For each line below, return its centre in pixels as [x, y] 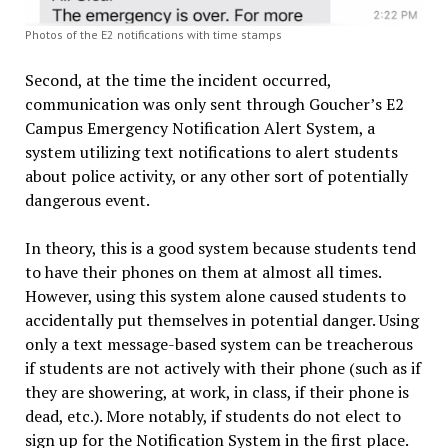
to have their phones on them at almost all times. [202, 272]
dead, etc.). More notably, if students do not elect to [212, 416]
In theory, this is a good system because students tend [220, 248]
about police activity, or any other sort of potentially [216, 176]
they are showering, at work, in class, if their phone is [216, 392]
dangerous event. [88, 200]
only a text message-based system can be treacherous [218, 344]
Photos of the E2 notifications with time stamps [153, 35]
